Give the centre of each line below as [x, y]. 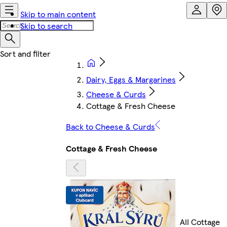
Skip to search [46, 26]
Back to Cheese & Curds [110, 126]
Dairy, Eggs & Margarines [131, 79]
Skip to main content [58, 14]
